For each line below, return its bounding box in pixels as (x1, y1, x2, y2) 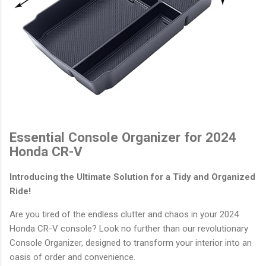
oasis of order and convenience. (9, 251, 135, 262)
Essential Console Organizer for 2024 (9, 129, 236, 145)
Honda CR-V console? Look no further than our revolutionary (9, 223, 248, 234)
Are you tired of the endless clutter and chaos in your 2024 (9, 208, 239, 220)
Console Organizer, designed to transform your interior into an (9, 237, 252, 248)
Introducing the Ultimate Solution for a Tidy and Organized (9, 171, 255, 182)
